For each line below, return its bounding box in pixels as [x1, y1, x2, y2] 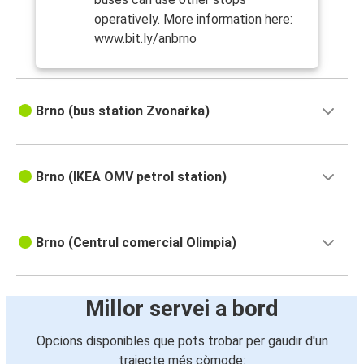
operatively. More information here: [94, 11, 292, 28]
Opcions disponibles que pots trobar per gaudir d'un [36, 333, 328, 349]
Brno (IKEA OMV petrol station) [36, 169, 227, 185]
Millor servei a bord [85, 296, 279, 323]
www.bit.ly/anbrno [94, 31, 197, 47]
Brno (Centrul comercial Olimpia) [36, 235, 236, 251]
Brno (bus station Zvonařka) [36, 103, 210, 119]
